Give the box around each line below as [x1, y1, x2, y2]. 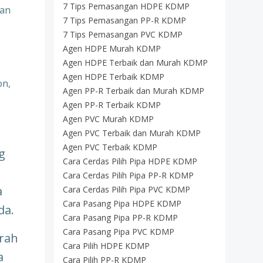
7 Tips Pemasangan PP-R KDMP [63, 15, 186, 26]
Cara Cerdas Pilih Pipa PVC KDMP [63, 184, 190, 195]
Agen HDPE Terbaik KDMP [63, 71, 164, 82]
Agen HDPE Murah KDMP [63, 43, 161, 54]
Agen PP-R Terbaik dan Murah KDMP [63, 85, 204, 96]
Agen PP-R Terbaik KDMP [63, 99, 161, 110]
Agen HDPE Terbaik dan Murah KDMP [63, 57, 208, 68]
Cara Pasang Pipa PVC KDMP [63, 226, 174, 237]
